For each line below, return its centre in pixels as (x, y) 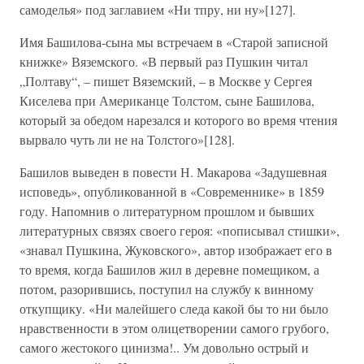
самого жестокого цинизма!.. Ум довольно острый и (164, 347)
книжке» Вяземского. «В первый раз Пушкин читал (164, 61)
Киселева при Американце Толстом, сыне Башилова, (167, 100)
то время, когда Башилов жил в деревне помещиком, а (169, 269)
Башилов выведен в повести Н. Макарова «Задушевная (173, 172)
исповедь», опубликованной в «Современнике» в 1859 (172, 191)
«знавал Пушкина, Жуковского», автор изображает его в (176, 250)
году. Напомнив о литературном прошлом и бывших (167, 211)
